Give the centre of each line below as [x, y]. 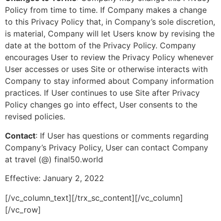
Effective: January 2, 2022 [55, 178]
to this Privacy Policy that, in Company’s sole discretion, [110, 22]
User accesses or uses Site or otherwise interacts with [106, 69]
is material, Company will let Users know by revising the [110, 34]
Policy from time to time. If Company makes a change [106, 10]
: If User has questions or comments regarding [122, 135]
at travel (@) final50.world [54, 159]
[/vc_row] [23, 210]
